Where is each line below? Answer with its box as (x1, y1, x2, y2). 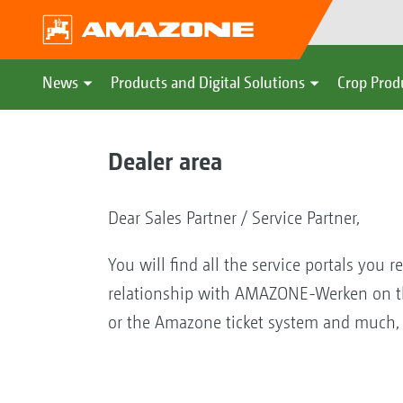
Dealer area (107, 146, 222, 175)
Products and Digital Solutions (111, 73, 305, 92)
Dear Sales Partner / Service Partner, (107, 207, 360, 228)
